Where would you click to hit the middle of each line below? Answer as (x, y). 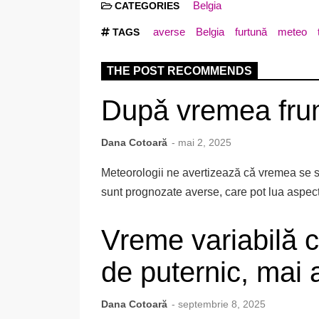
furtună (251, 32)
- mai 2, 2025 (201, 143)
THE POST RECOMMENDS (179, 71)
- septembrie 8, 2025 (218, 304)
